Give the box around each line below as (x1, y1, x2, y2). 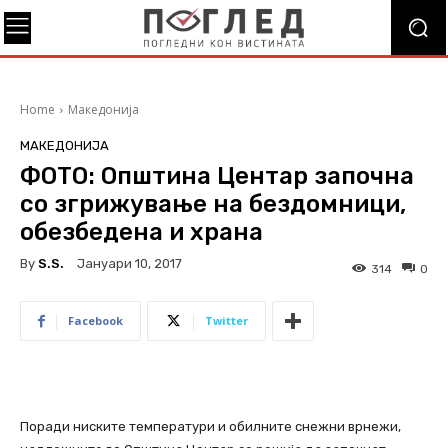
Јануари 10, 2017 (77, 256, 182, 272)
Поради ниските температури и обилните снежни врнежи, (20, 419, 401, 435)
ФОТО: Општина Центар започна (20, 162, 414, 190)
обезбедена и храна (20, 218, 263, 246)
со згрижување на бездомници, (20, 190, 406, 218)
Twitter (205, 313, 248, 329)
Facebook (68, 313, 123, 329)
